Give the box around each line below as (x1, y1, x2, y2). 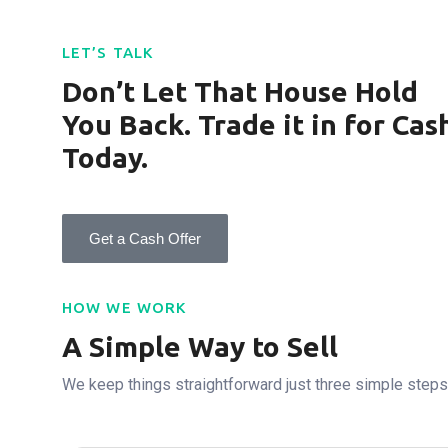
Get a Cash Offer (89, 230, 201, 247)
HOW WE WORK (62, 299, 187, 316)
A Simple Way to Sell (62, 331, 338, 362)
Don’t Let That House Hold (62, 76, 418, 107)
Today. (62, 142, 148, 173)
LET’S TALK (62, 44, 153, 61)
